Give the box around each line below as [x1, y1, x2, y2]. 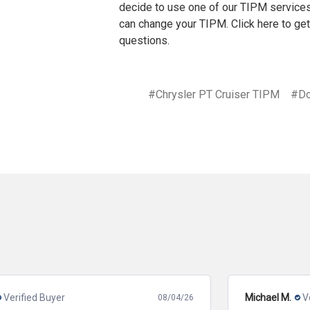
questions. [119, 33, 170, 47]
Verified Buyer [108, 291, 170, 303]
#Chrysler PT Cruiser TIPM [148, 87, 280, 101]
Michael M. [51, 291, 97, 303]
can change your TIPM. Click [119, 17, 257, 30]
